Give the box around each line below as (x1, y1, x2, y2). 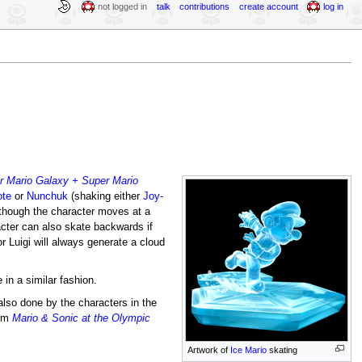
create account (238, 2, 298, 11)
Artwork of (187, 344, 231, 355)
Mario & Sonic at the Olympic (11, 312, 150, 324)
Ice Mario (230, 344, 267, 355)
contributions (179, 2, 230, 11)
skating (267, 344, 298, 355)
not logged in (98, 2, 148, 11)
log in (323, 2, 344, 11)
